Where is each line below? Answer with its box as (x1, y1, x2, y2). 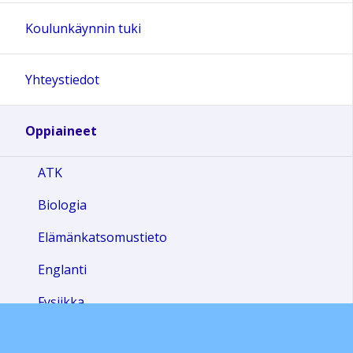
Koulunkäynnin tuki (25, 20, 141, 38)
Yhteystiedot (25, 71, 99, 89)
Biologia (38, 196, 87, 214)
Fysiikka (38, 293, 84, 311)
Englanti (38, 261, 87, 279)
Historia (38, 325, 85, 344)
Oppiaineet (25, 122, 97, 140)
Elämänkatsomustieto (38, 229, 167, 247)
